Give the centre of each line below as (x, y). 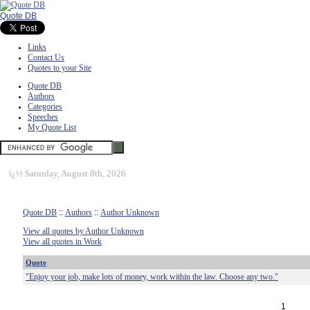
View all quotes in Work (62, 241)
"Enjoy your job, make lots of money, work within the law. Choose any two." (152, 277)
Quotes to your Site (60, 68)
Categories (45, 107)
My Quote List (52, 127)
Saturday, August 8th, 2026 (75, 173)
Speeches (43, 117)
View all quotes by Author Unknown (83, 231)
